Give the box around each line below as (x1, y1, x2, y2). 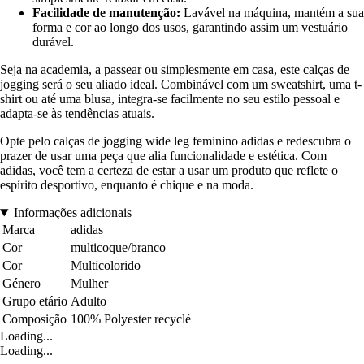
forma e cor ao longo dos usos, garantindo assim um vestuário (32, 20, 348, 35)
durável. (32, 35, 74, 50)
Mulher (71, 276, 108, 291)
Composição (2, 312, 67, 327)
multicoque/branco (71, 240, 166, 255)
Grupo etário (2, 294, 67, 309)
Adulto (71, 294, 106, 309)
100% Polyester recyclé (71, 312, 191, 327)
